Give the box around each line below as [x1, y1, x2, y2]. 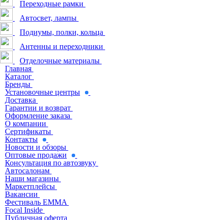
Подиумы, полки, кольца [20, 28, 103, 36]
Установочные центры [5, 88, 80, 96]
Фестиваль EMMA [5, 198, 69, 206]
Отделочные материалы [20, 56, 100, 65]
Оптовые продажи [5, 151, 67, 159]
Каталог [5, 72, 32, 81]
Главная [5, 64, 31, 73]
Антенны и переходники [20, 42, 103, 51]
